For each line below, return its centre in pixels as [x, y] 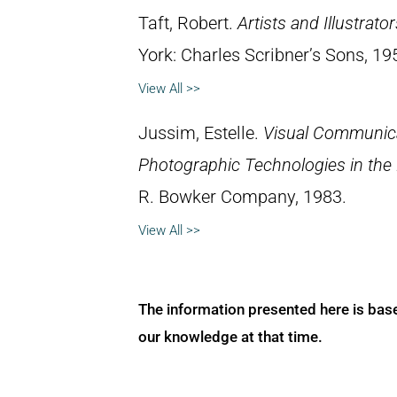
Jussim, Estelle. [201, 133]
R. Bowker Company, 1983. [242, 197]
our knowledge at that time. [230, 336]
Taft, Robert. [188, 23]
